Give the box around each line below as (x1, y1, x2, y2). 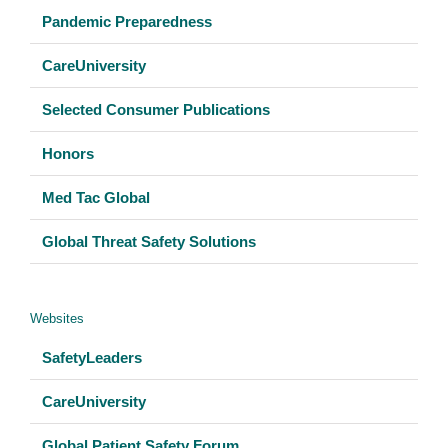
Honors (42, 144, 94, 162)
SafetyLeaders (42, 348, 142, 366)
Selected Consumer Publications (42, 100, 270, 118)
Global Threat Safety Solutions (42, 232, 256, 250)
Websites (30, 310, 84, 326)
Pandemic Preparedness (42, 12, 212, 30)
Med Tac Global (42, 188, 150, 206)
